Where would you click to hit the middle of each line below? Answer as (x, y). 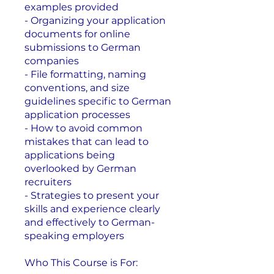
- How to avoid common (83, 128)
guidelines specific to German (98, 101)
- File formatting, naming (85, 74)
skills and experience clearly (92, 209)
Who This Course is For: (81, 262)
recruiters (48, 182)
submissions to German (83, 47)
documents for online (77, 34)
